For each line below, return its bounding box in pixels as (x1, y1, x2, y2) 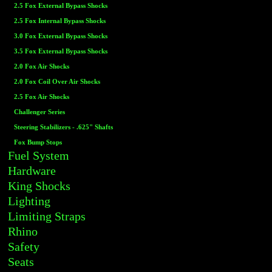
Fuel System (8, 149, 69, 162)
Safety (8, 240, 39, 253)
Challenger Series (14, 109, 65, 115)
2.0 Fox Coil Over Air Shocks (14, 78, 100, 85)
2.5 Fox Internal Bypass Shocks (14, 18, 106, 24)
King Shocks (8, 179, 70, 192)
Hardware (8, 164, 56, 177)
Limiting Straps (8, 209, 86, 223)
